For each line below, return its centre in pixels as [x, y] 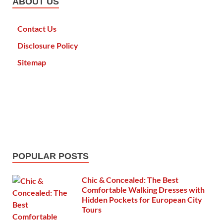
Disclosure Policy [48, 46]
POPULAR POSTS [51, 156]
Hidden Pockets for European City [142, 200]
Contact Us [37, 29]
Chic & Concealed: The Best [130, 180]
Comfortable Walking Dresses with [143, 190]
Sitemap [32, 62]
